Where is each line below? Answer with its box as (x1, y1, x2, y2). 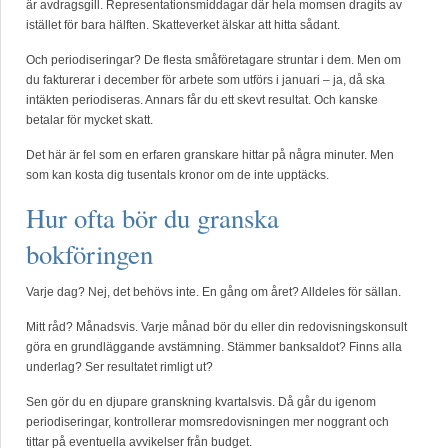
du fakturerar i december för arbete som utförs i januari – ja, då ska (26, 73, 385, 87)
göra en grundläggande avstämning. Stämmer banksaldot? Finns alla (26, 340, 402, 354)
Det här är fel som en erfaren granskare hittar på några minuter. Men (26, 148, 394, 162)
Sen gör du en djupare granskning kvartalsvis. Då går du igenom (26, 395, 376, 409)
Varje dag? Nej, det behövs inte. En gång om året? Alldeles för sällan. (26, 285, 401, 299)
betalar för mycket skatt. (26, 113, 153, 127)
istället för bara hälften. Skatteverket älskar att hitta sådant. (26, 18, 340, 32)
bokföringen (26, 236, 153, 272)
